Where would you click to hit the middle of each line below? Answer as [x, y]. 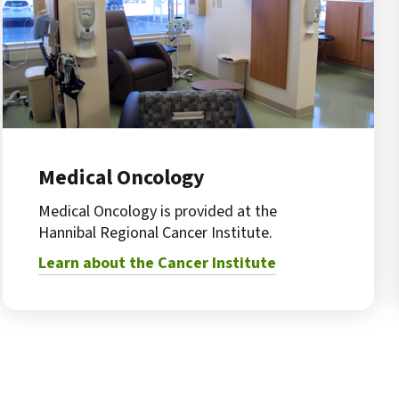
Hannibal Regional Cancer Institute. [155, 233]
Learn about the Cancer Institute [157, 263]
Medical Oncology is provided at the [158, 212]
